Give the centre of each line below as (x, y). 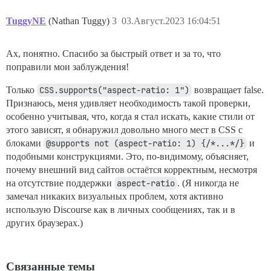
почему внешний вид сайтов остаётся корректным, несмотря (132, 170)
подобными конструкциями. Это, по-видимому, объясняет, (127, 156)
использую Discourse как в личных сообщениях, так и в (121, 210)
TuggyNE (26, 21)
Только (21, 90)
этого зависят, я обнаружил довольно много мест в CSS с (124, 130)
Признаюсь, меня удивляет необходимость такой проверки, (128, 103)
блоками (25, 143)
